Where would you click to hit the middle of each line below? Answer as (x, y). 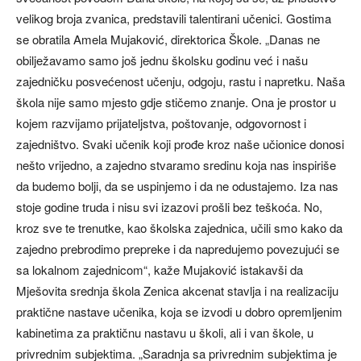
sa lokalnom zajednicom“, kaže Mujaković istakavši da (160, 269)
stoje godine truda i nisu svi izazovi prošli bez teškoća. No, (169, 206)
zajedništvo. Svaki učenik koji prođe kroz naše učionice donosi (180, 143)
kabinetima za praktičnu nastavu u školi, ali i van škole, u (165, 332)
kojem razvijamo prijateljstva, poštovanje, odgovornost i (161, 122)
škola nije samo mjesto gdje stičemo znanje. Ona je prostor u (176, 102)
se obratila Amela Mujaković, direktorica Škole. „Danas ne (168, 39)
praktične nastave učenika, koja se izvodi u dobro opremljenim (179, 311)
